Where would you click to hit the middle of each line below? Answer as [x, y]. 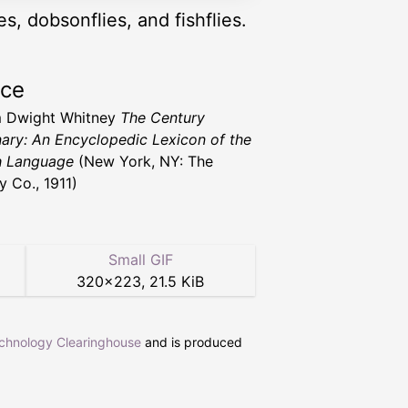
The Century [163, 118]
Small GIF [140, 260]
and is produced [192, 342]
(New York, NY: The [143, 162]
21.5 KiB [177, 282]
